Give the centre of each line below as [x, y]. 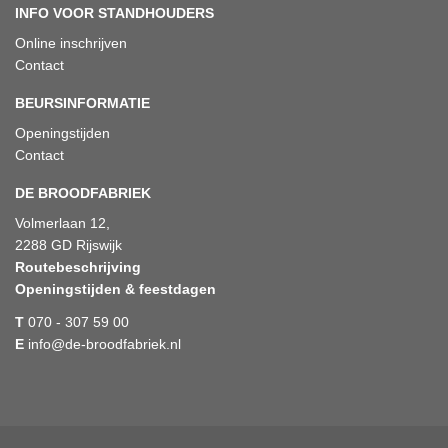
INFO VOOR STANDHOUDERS [114, 13]
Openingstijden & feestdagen [115, 289]
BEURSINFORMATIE [82, 103]
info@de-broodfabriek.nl [102, 344]
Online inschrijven [71, 43]
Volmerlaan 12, [62, 223]
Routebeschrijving [78, 267]
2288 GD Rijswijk [68, 245]
